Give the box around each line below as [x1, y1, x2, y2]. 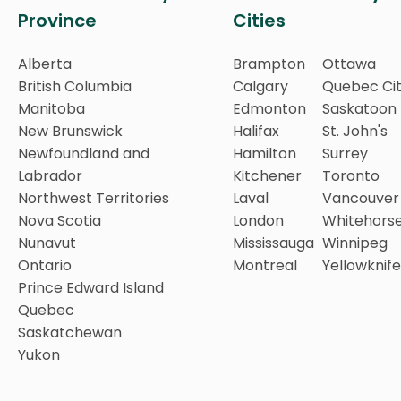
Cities [233, 7, 286, 33]
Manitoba [18, 98, 85, 119]
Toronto [322, 165, 380, 186]
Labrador [18, 165, 82, 186]
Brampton [233, 53, 305, 74]
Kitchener [233, 165, 302, 186]
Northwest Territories [18, 187, 169, 209]
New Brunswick [18, 120, 123, 141]
